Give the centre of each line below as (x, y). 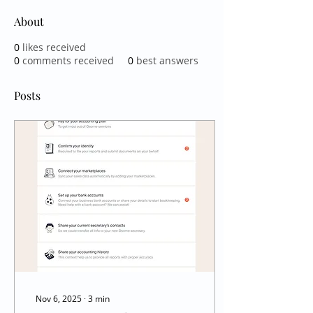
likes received (54, 47)
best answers (167, 60)
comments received (68, 60)
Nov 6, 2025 (59, 299)
